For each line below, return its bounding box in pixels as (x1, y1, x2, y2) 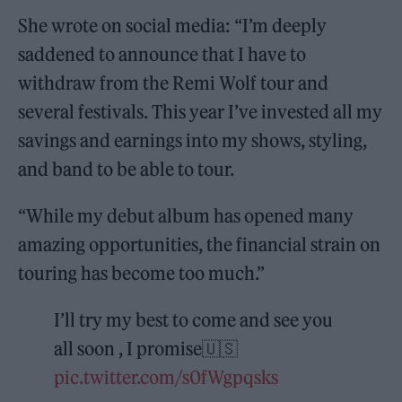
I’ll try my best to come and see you (54, 308, 334, 331)
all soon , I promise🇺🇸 (54, 336, 239, 360)
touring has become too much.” (18, 261, 266, 284)
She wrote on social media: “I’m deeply (18, 13, 328, 37)
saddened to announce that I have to (18, 42, 307, 66)
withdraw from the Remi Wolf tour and (18, 71, 329, 94)
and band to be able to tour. (18, 157, 235, 180)
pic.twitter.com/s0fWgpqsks (54, 365, 279, 389)
